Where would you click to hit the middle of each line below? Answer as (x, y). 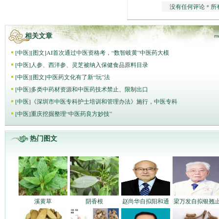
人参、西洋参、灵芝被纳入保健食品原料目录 (89, 65)
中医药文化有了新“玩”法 (78, 77)
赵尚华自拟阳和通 (146, 201)
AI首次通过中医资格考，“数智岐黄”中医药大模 (108, 52)
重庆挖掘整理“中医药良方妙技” (71, 113)
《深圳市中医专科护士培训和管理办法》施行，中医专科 (104, 101)
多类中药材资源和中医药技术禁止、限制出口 (89, 89)
